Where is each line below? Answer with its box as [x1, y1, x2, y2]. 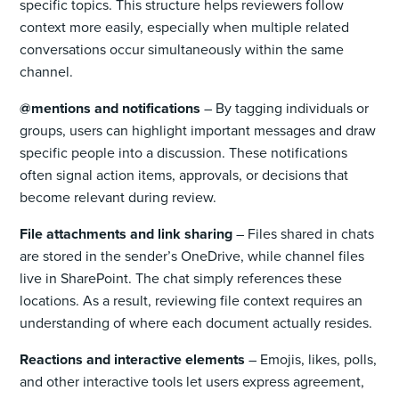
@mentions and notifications [20, 97, 201, 118]
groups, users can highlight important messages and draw [20, 119, 377, 141]
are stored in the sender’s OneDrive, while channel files [20, 245, 365, 266]
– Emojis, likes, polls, [245, 348, 378, 370]
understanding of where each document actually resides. [20, 312, 373, 333]
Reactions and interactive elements [20, 348, 246, 370]
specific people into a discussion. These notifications [20, 142, 348, 163]
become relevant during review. [20, 186, 217, 208]
